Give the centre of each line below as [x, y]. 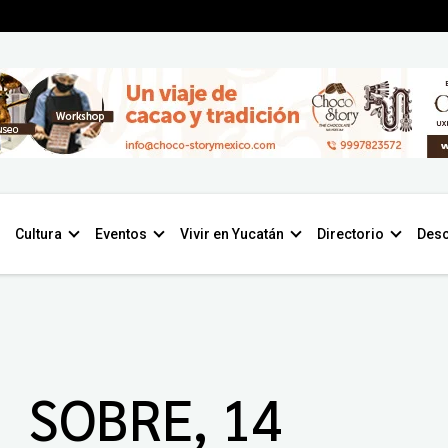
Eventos [121, 234]
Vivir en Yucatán [232, 234]
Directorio [350, 234]
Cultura [38, 234]
